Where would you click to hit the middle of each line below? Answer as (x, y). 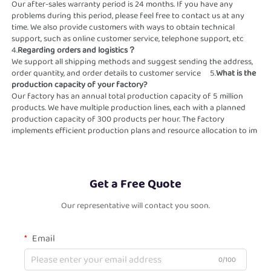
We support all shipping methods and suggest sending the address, (132, 62)
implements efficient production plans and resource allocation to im (261, 131)
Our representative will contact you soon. (135, 206)
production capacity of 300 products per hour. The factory (118, 119)
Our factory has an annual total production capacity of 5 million (127, 96)
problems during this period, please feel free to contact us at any (128, 16)
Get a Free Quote (135, 184)
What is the (236, 73)
